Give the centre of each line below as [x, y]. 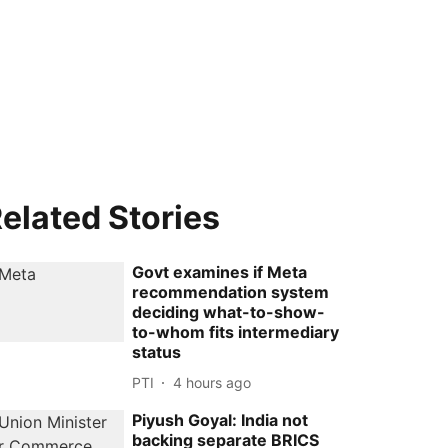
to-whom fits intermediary [236, 332]
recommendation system [231, 292]
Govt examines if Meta [220, 272]
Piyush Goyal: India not [220, 420]
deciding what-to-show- [229, 312]
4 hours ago [212, 382]
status [157, 352]
